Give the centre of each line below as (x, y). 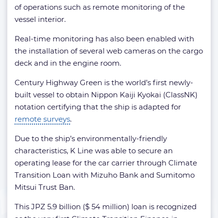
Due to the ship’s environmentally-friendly (91, 139)
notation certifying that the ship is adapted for (98, 107)
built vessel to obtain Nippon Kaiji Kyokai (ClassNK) (106, 95)
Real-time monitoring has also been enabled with (104, 39)
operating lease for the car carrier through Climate (106, 163)
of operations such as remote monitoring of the (100, 7)
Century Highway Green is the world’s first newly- (104, 83)
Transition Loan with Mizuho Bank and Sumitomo (105, 175)
